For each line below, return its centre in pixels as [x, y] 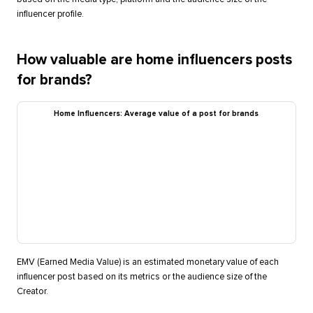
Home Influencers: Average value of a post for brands [156, 113]
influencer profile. [50, 14]
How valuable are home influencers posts [154, 59]
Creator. [32, 291]
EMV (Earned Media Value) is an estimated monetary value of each [147, 262]
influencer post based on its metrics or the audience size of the [141, 277]
